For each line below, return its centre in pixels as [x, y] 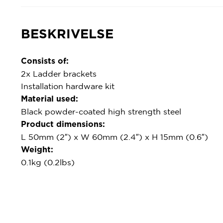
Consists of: [45, 61]
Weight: [37, 150]
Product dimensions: [63, 125]
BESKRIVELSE [67, 34]
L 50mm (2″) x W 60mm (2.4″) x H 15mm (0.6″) [114, 137]
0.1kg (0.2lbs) [48, 163]
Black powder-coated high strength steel [101, 112]
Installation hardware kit [68, 86]
